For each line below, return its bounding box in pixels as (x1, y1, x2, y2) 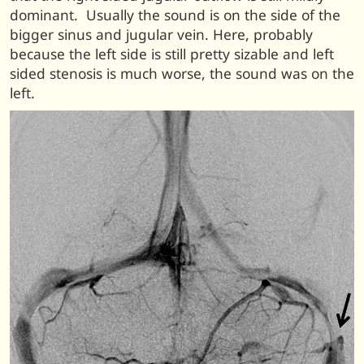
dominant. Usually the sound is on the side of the (10, 6, 340, 25)
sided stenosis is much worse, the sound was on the (10, 64, 354, 84)
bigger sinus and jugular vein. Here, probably (10, 25, 313, 45)
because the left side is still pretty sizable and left (10, 45, 334, 64)
